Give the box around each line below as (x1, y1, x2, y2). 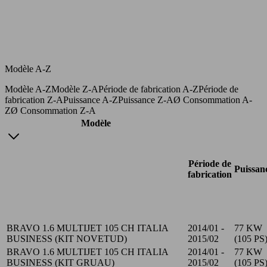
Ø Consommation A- (173, 94, 252, 105)
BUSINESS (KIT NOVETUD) (7, 233, 127, 244)
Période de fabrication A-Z (98, 83, 198, 94)
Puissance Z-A (118, 94, 173, 105)
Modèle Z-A (51, 83, 98, 94)
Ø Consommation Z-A (11, 105, 96, 116)
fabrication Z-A (5, 94, 63, 105)
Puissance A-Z (63, 94, 118, 105)
